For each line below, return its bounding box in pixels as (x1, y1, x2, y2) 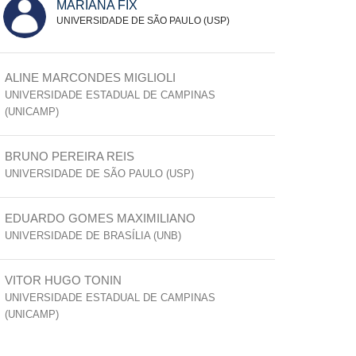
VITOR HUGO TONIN (5, 273, 122, 287)
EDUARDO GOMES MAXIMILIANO (5, 211, 195, 225)
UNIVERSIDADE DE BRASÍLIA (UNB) (5, 230, 181, 242)
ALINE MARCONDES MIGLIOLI (5, 71, 176, 84)
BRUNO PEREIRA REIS (5, 149, 134, 163)
